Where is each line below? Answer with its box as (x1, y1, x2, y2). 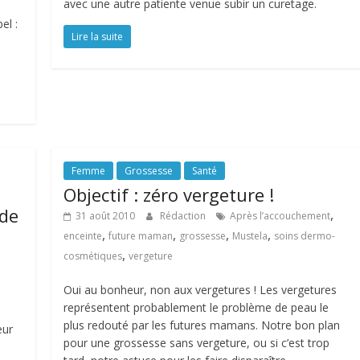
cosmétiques (63, 249, 123, 263)
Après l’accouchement (230, 209, 331, 223)
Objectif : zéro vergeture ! (63, 182, 275, 207)
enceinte (63, 229, 103, 243)
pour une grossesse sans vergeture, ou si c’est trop (63, 335, 330, 350)
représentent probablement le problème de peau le (63, 300, 329, 315)
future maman (108, 229, 174, 243)
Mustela (232, 229, 268, 243)
